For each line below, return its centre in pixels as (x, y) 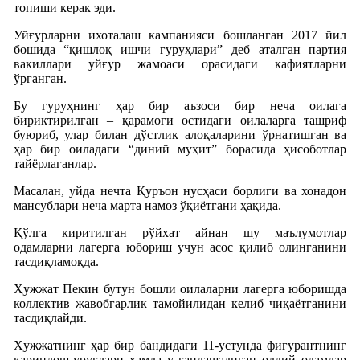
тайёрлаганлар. (55, 163)
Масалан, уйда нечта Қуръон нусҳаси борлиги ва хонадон (180, 190)
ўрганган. (40, 78)
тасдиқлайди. (50, 317)
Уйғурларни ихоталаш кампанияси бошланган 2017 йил (180, 35)
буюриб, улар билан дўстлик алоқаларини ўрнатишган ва (180, 134)
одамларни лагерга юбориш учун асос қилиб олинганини (180, 247)
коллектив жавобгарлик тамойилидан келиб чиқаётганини (180, 303)
